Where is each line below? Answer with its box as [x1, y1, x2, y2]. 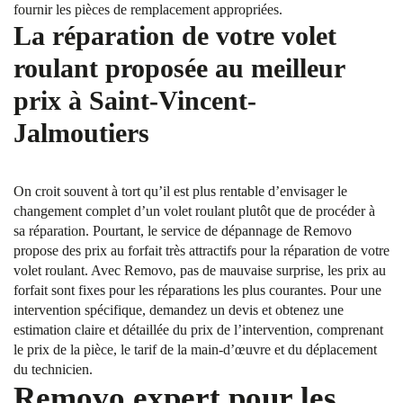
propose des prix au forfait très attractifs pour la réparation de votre [13, 243, 390, 258]
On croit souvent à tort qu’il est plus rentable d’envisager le [13, 184, 347, 199]
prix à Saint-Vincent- [13, 85, 256, 115]
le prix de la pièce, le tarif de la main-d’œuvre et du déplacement [13, 342, 377, 357]
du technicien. [13, 362, 93, 377]
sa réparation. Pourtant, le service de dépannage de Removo [13, 223, 352, 238]
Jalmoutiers [13, 118, 149, 148]
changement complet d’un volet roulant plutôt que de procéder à [13, 203, 375, 219]
